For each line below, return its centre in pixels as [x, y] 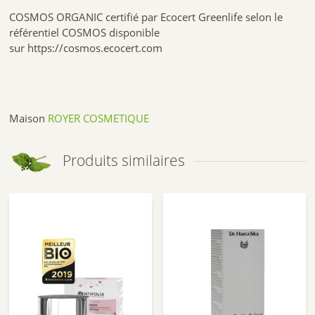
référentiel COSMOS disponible [85, 33]
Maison [29, 118]
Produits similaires [124, 161]
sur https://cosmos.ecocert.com [86, 48]
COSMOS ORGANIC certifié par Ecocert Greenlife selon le [146, 17]
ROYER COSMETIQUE [99, 118]
